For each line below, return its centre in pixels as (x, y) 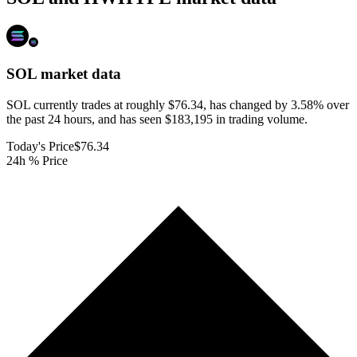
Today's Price (40, 146)
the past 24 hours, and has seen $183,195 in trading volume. (157, 119)
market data (79, 74)
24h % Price (37, 160)
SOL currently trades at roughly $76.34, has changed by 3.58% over (178, 104)
